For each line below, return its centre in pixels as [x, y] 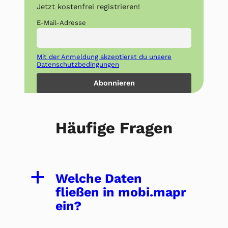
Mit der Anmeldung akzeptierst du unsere [104, 56]
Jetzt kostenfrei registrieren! [88, 7]
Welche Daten [99, 178]
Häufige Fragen [114, 128]
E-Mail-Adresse [61, 22]
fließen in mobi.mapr [121, 192]
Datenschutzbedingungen [78, 64]
